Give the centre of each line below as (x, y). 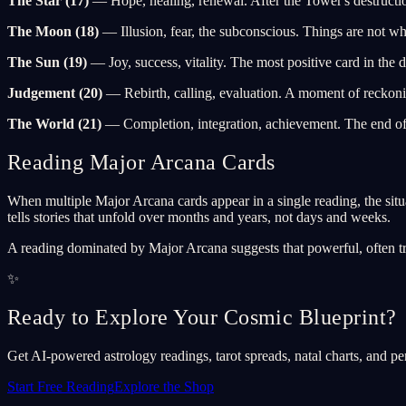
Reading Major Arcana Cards (141, 163)
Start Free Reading (61, 386)
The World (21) (54, 124)
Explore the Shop (164, 386)
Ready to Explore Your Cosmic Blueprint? (202, 317)
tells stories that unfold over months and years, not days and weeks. (199, 217)
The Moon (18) (53, 32)
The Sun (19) (47, 63)
